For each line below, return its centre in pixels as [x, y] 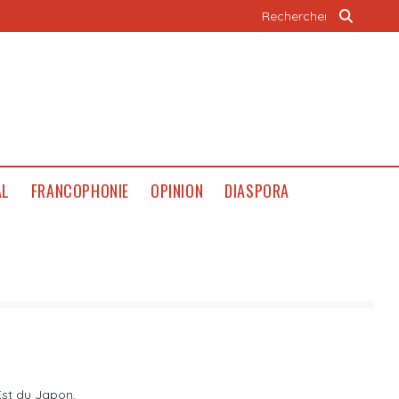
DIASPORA [257, 191]
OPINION [177, 191]
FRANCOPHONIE [80, 191]
